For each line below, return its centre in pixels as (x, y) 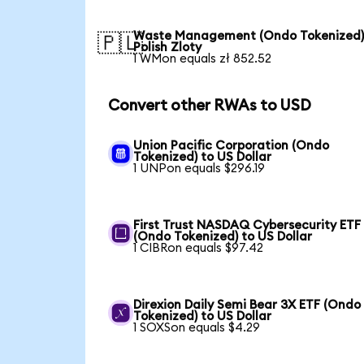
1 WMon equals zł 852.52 (203, 59)
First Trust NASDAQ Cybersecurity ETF (247, 225)
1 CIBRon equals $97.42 (199, 248)
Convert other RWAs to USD (209, 106)
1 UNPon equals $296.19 (199, 168)
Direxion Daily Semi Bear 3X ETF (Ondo (247, 305)
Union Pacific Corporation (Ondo (232, 145)
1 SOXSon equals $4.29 (197, 327)
